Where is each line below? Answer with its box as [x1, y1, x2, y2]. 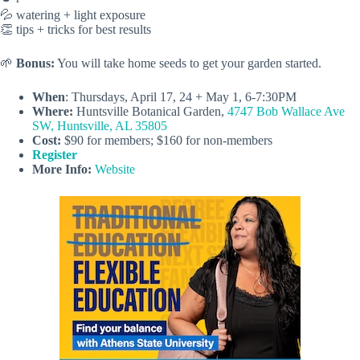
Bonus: [16, 55, 55, 70]
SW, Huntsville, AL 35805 [32, 118, 167, 133]
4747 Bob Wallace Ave [227, 104, 345, 118]
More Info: [32, 162, 92, 176]
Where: [32, 104, 73, 118]
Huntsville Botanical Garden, [73, 104, 227, 118]
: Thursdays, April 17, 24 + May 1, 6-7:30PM [65, 89, 297, 104]
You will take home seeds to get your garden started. [55, 55, 321, 70]
